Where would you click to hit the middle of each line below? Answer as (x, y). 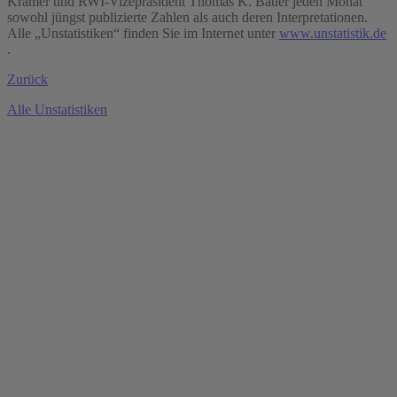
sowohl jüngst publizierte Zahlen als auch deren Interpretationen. (187, 18)
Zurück (27, 80)
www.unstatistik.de (333, 34)
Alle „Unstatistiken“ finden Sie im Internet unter (143, 34)
